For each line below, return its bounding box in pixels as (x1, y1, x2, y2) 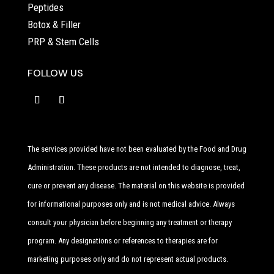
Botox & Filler (27, 18, 81, 31)
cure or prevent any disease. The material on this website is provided (27, 181, 245, 191)
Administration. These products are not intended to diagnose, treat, (27, 163, 240, 172)
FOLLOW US (27, 67, 83, 80)
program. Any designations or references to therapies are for (27, 236, 218, 246)
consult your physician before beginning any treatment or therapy (27, 218, 232, 228)
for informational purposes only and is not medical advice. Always (27, 199, 235, 209)
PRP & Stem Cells (27, 35, 99, 48)
